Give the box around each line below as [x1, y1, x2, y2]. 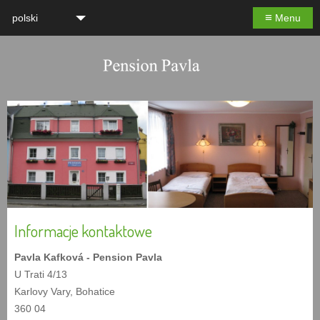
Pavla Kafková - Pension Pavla [14, 251, 162, 263]
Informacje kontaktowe [14, 220, 152, 241]
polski [12, 12, 38, 24]
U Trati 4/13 [14, 268, 67, 280]
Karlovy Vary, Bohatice [14, 285, 115, 297]
